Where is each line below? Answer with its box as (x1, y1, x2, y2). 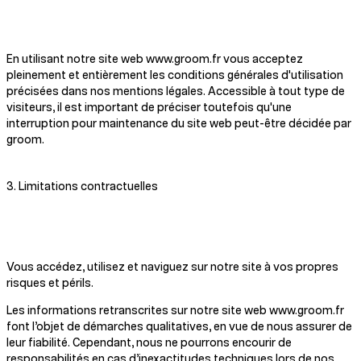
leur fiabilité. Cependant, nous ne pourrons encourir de (6, 338, 292, 349)
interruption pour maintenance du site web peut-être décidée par (6, 118, 351, 130)
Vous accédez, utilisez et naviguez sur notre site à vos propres (6, 262, 338, 273)
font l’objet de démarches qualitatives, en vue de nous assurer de (6, 322, 352, 333)
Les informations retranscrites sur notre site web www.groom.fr (6, 305, 344, 317)
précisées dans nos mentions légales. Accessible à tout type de (6, 86, 345, 98)
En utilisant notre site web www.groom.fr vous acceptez (6, 54, 303, 65)
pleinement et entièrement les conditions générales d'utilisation (6, 70, 343, 81)
